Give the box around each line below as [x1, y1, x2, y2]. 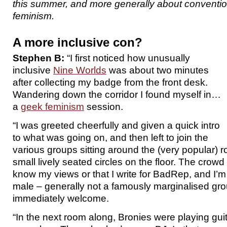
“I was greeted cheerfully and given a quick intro [13, 120, 220, 131]
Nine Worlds [53, 64, 106, 75]
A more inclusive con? [13, 35, 142, 49]
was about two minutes [106, 64, 209, 75]
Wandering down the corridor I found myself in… [13, 89, 221, 100]
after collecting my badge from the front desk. [13, 77, 208, 88]
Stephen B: [13, 52, 64, 63]
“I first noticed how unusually [64, 52, 190, 63]
